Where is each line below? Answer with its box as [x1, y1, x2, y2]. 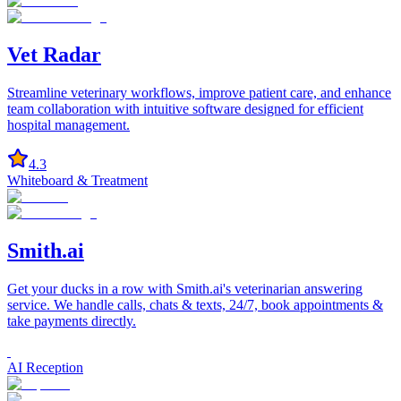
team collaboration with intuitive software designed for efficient [7, 100, 363, 116]
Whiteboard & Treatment [7, 172, 148, 188]
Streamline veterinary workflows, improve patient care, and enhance [7, 84, 391, 100]
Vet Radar [7, 42, 101, 66]
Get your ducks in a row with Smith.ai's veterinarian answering [7, 280, 363, 296]
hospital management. [7, 116, 130, 132]
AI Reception [7, 359, 83, 375]
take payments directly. [7, 312, 136, 328]
